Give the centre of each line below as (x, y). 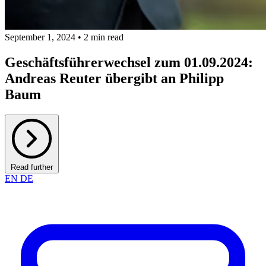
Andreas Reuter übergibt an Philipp (114, 78)
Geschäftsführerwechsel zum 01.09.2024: (129, 62)
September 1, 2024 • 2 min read (64, 37)
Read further (32, 167)
